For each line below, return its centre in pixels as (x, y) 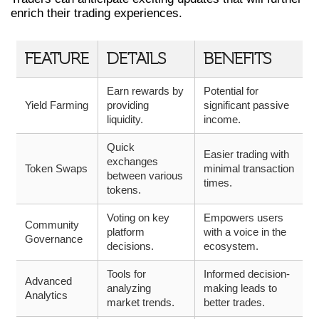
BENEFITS (237, 59)
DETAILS (136, 59)
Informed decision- (247, 274)
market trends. (141, 303)
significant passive (246, 105)
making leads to (240, 288)
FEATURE (57, 59)
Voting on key (138, 218)
